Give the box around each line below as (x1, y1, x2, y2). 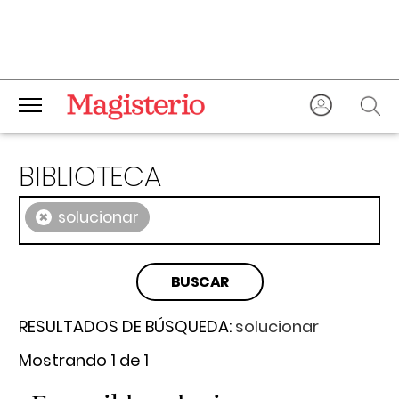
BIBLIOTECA (19, 157, 161, 196)
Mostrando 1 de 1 (19, 349, 149, 371)
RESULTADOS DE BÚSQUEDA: (19, 315, 235, 338)
